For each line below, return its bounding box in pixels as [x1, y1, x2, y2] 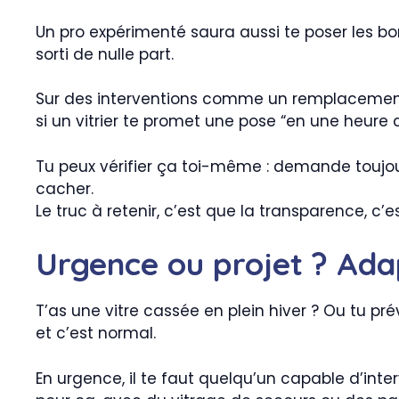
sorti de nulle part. [36, 43, 174, 65]
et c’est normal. [36, 322, 156, 345]
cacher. [36, 177, 94, 199]
